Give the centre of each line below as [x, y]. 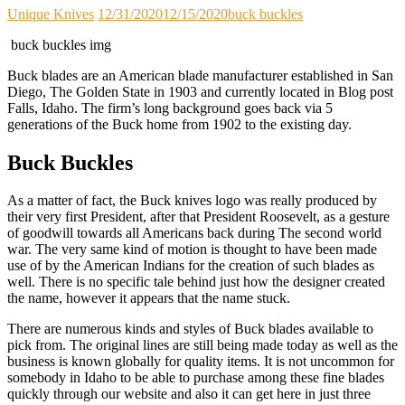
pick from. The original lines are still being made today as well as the [202, 345]
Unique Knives [51, 14]
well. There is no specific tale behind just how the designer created [196, 282]
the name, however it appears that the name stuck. [149, 298]
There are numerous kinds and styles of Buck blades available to [190, 329]
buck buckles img [59, 44]
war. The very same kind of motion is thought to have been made [192, 250]
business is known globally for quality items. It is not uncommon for [201, 362]
